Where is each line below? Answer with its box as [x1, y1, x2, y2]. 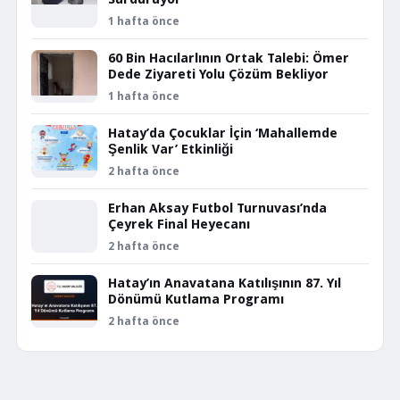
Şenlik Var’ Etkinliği [108, 141, 233, 158]
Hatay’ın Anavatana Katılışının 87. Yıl [108, 275, 341, 292]
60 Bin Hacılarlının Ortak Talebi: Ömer [108, 50, 349, 67]
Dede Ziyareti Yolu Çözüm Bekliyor [108, 66, 329, 83]
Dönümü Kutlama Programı [108, 291, 284, 308]
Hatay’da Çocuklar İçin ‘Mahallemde [108, 125, 337, 142]
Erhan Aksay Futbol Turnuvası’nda [108, 200, 327, 217]
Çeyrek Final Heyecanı [108, 216, 250, 233]
